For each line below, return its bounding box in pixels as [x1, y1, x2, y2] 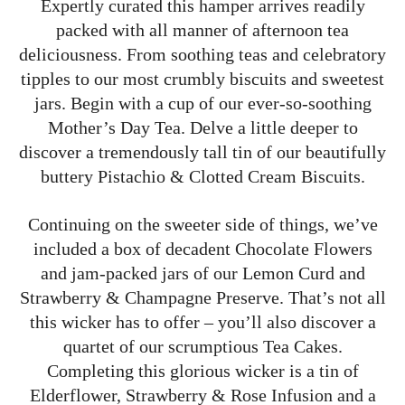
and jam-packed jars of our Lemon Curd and [40, 262, 365, 283]
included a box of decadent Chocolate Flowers [33, 238, 372, 259]
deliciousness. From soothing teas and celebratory [19, 43, 386, 64]
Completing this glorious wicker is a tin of [46, 360, 359, 381]
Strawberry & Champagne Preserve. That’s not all [19, 287, 386, 307]
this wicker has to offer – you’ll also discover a [29, 311, 376, 332]
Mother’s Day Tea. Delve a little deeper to [47, 117, 358, 137]
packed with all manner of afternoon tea [56, 19, 349, 40]
